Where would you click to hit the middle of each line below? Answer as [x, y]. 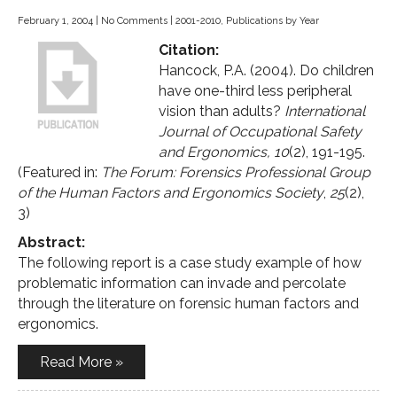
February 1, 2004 [55, 21]
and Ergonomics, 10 [224, 152]
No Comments [134, 21]
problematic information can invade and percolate [182, 283]
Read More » [82, 362]
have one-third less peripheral [255, 91]
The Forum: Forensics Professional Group [236, 172]
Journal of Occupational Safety [260, 132]
